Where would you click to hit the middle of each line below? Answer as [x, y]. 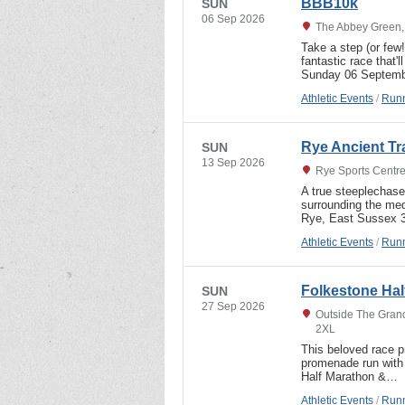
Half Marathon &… [349, 376]
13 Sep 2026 [233, 162]
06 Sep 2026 [233, 19]
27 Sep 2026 [233, 306]
